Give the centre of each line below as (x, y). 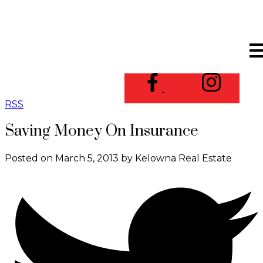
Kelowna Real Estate (183, 158)
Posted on (30, 158)
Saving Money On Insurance (102, 131)
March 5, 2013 (87, 158)
